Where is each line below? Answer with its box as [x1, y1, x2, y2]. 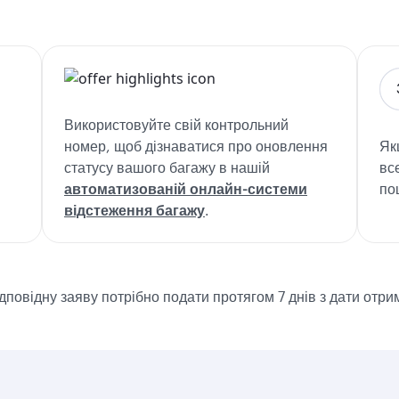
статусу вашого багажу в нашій [64, 159, 270, 175]
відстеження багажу [64, 201, 205, 218]
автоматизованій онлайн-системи [64, 180, 307, 197]
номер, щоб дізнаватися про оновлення [64, 137, 328, 154]
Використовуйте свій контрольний [64, 116, 289, 133]
